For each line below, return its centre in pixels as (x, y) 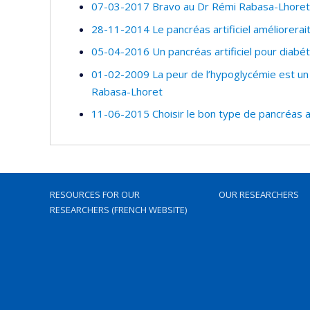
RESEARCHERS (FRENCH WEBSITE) (118, 210)
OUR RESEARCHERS (259, 194)
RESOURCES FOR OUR (95, 194)
